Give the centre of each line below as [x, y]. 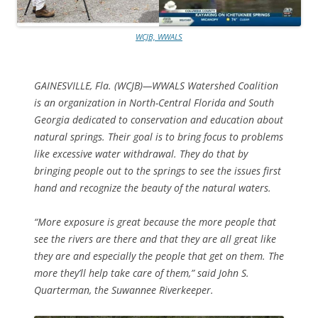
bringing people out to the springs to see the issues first [158, 170]
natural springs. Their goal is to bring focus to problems [159, 136]
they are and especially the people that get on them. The [159, 256]
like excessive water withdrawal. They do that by [141, 153]
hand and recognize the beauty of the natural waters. [153, 187]
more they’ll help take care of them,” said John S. [142, 273]
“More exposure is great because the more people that [155, 221]
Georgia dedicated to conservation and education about [159, 119]
